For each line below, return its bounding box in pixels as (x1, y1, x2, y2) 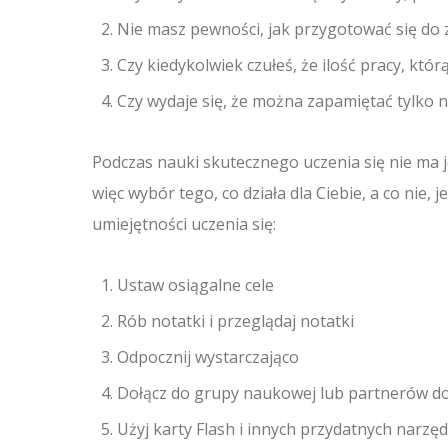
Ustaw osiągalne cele (117, 274, 274, 296)
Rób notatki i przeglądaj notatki (117, 310, 354, 332)
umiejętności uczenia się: (92, 213, 276, 235)
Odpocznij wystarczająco (117, 346, 299, 368)
